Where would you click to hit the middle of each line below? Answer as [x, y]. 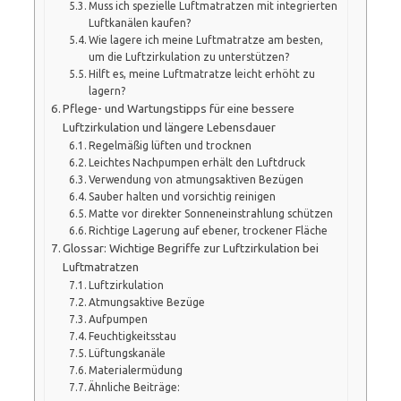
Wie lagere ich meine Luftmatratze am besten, [206, 39]
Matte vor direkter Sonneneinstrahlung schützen [211, 213]
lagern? [107, 90]
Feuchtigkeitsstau [133, 336]
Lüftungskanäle [128, 353]
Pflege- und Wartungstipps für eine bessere [179, 108]
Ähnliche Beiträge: [135, 387]
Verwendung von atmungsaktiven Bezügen [196, 179]
